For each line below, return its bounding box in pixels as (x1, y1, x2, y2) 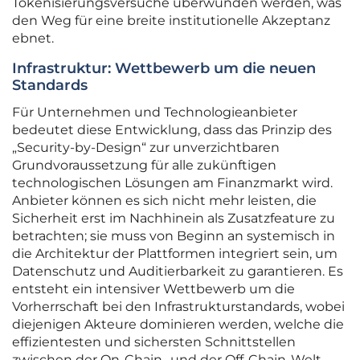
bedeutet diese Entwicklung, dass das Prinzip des (12, 122, 332, 138)
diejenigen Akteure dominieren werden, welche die (12, 317, 344, 333)
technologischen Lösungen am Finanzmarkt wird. (12, 175, 333, 191)
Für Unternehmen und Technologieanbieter (12, 104, 297, 121)
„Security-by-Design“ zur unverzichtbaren (12, 140, 280, 156)
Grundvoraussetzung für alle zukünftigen (12, 157, 276, 174)
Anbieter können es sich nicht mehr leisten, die (12, 193, 317, 209)
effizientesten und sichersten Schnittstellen (12, 334, 296, 350)
